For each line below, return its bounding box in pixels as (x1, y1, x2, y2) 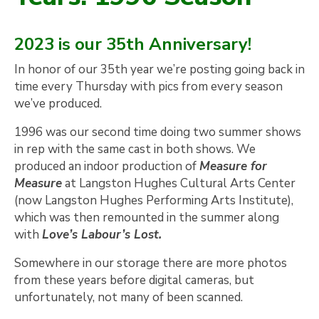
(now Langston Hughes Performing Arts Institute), (14, 192, 293, 209)
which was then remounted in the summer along (14, 209, 279, 226)
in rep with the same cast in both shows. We (14, 141, 256, 158)
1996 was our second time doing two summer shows (14, 124, 301, 141)
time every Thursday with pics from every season (14, 78, 283, 95)
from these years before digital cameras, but (14, 272, 254, 289)
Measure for (199, 158, 267, 175)
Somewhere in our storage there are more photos (14, 255, 287, 272)
